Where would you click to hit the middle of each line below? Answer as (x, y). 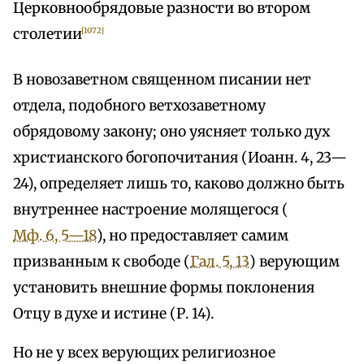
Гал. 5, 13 (220, 262)
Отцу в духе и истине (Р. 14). (113, 314)
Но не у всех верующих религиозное (144, 353)
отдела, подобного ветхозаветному (139, 106)
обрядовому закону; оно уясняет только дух (171, 132)
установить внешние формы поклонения (164, 288)
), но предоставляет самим (193, 236)
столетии (48, 35)
